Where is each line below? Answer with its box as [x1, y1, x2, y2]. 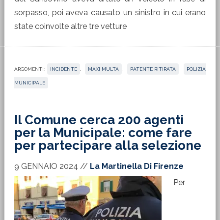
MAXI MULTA [88, 66, 119, 72]
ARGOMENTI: [14, 66, 45, 72]
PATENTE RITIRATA [130, 66, 176, 72]
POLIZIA [187, 66, 206, 72]
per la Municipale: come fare [14, 125, 192, 140]
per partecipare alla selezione [14, 138, 201, 153]
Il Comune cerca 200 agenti [14, 112, 184, 127]
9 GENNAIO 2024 [14, 162, 78, 171]
